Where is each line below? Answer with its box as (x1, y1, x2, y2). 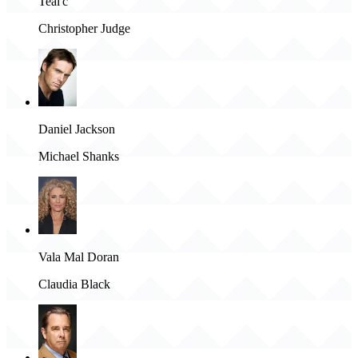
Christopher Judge (38, 21, 130, 35)
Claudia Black (38, 276, 110, 291)
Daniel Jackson (38, 121, 115, 136)
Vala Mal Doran (38, 249, 119, 264)
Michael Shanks (38, 149, 119, 163)
